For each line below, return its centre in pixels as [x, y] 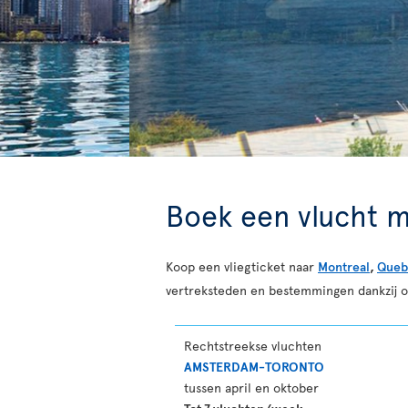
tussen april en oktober [251, 388]
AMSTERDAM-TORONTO [254, 367]
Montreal [344, 266]
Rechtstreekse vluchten [253, 346]
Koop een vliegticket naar [242, 266]
